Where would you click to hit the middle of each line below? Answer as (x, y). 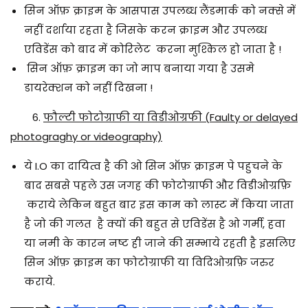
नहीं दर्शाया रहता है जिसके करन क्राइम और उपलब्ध (145, 30)
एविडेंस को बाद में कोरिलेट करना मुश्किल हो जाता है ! (153, 49)
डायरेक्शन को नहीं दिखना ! (88, 87)
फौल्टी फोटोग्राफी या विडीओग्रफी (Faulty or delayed (170, 117)
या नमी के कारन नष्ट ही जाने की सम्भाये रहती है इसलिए (160, 243)
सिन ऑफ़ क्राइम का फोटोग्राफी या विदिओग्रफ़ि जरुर (149, 262)
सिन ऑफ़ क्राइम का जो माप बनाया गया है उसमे (139, 68)
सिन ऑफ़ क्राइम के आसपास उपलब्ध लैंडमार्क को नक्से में (160, 10)
